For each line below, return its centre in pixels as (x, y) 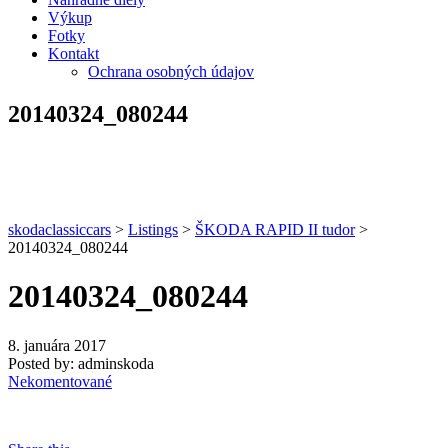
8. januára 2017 (57, 345)
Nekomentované (60, 381)
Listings (153, 229)
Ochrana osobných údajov (171, 71)
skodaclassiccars (59, 229)
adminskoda (116, 363)
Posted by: (41, 363)
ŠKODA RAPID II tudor (275, 229)
